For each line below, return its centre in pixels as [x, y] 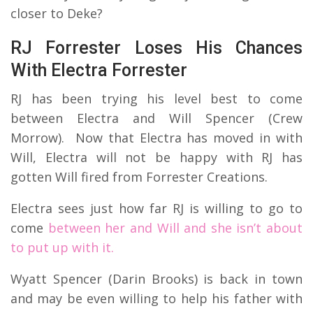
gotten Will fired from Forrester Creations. [139, 176]
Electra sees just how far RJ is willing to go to [156, 208]
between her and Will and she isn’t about [175, 227]
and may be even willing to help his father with [156, 298]
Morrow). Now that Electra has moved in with [156, 137]
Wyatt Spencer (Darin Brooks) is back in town [156, 278]
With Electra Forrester [99, 70]
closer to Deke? [57, 13]
